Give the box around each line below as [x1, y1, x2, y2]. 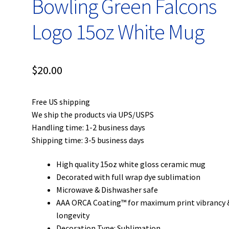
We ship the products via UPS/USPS [32, 109, 154, 120]
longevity [56, 210, 90, 221]
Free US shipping [32, 96, 90, 107]
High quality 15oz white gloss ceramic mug [56, 159, 206, 170]
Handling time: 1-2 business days [32, 122, 146, 132]
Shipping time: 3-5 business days [32, 134, 146, 145]
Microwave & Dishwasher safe [56, 185, 158, 195]
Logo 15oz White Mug [32, 18, 204, 45]
